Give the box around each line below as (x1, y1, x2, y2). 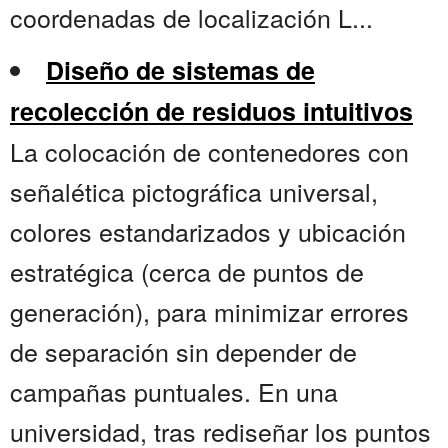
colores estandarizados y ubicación (10, 213, 406, 250)
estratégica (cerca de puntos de (10, 253, 364, 290)
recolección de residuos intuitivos (10, 93, 413, 130)
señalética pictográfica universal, (10, 173, 378, 210)
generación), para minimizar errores (10, 293, 409, 330)
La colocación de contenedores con (10, 133, 409, 170)
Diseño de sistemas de (46, 52, 315, 89)
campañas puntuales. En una (10, 373, 338, 410)
